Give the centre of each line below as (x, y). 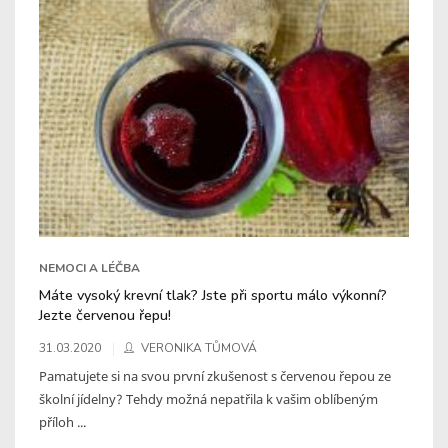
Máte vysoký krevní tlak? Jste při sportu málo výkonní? (213, 294)
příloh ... (62, 421)
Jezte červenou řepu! (105, 314)
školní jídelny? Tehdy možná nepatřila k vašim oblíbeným (208, 398)
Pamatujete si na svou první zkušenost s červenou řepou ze (215, 375)
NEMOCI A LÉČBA (89, 267)
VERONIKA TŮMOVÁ (199, 347)
